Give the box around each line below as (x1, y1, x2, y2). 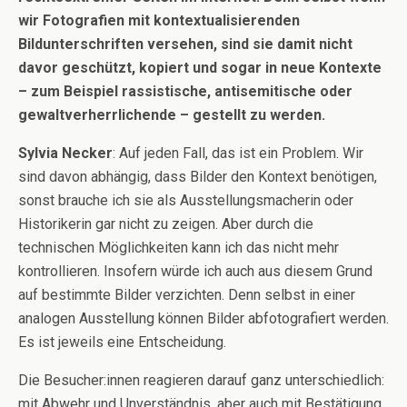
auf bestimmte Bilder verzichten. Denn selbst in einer (18, 286, 355, 303)
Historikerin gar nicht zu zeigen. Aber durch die (18, 215, 313, 233)
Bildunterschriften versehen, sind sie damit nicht (18, 35, 352, 53)
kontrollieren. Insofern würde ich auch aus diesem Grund (18, 263, 372, 280)
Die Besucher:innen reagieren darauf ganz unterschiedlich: (18, 372, 384, 389)
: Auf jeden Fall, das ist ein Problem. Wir (113, 144, 363, 162)
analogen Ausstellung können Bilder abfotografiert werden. (18, 310, 389, 327)
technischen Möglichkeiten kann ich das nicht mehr (18, 239, 339, 256)
